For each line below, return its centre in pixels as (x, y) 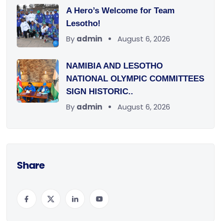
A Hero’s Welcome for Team (120, 11)
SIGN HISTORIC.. (99, 92)
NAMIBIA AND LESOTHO (114, 66)
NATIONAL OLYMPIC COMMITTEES (135, 79)
